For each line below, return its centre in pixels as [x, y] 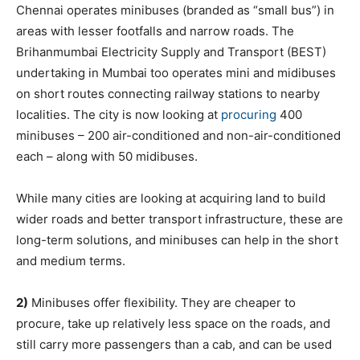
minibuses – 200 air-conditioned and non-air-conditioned [178, 135]
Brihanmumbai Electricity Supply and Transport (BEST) [171, 52]
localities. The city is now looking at [119, 115]
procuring [249, 115]
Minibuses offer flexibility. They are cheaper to [162, 303]
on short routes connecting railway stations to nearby [168, 94]
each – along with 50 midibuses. [107, 156]
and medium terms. [71, 261]
